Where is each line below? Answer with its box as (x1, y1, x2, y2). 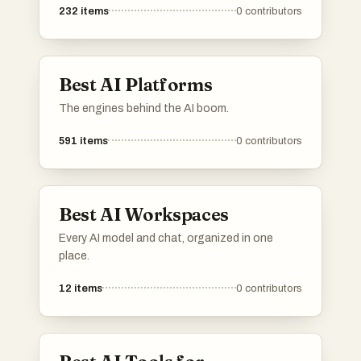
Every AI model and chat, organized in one (59, 232, 273, 244)
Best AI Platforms (59, 73, 213, 96)
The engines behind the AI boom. (59, 102, 229, 114)
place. (59, 250, 89, 262)
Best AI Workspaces (59, 203, 230, 226)
